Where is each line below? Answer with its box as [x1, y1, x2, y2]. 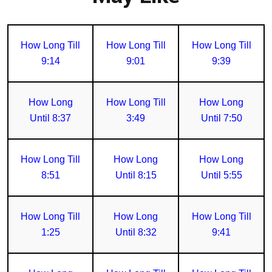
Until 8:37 [30, 112, 71, 123]
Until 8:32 [115, 226, 157, 237]
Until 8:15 [115, 169, 157, 180]
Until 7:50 [200, 112, 242, 123]
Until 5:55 [200, 169, 242, 180]
